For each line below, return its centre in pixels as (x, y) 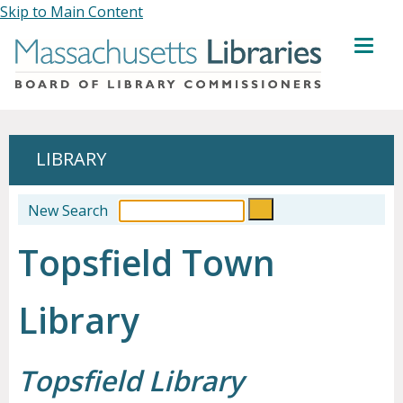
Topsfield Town (147, 263)
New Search (68, 210)
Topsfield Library (131, 381)
